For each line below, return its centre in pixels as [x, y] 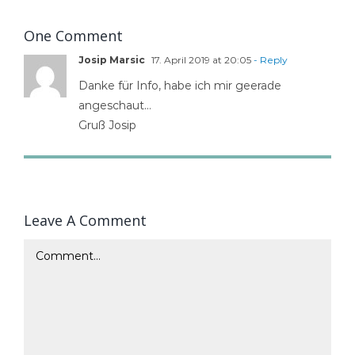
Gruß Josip [107, 125]
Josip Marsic [111, 59]
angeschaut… [115, 105]
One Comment [73, 35]
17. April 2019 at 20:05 [200, 59]
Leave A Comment [85, 220]
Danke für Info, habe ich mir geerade [179, 85]
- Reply [269, 59]
